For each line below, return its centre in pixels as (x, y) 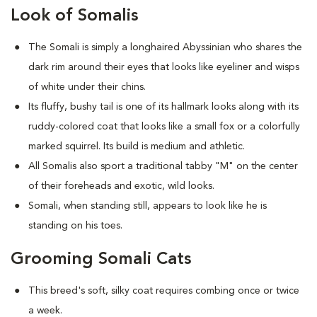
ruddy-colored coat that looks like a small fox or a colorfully (164, 127)
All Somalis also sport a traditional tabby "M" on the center (163, 166)
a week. (45, 311)
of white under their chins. (87, 87)
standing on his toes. (75, 226)
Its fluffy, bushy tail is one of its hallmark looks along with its (163, 107)
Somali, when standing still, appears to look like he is (148, 206)
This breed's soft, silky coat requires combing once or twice (164, 291)
